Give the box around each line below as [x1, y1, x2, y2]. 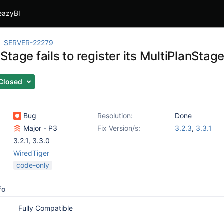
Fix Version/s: [97, 124, 140, 132]
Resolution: [97, 111, 133, 120]
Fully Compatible [18, 204, 73, 212]
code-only [16, 161, 49, 169]
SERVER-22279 [4, 38, 53, 47]
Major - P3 [21, 124, 57, 132]
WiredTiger [13, 149, 49, 157]
